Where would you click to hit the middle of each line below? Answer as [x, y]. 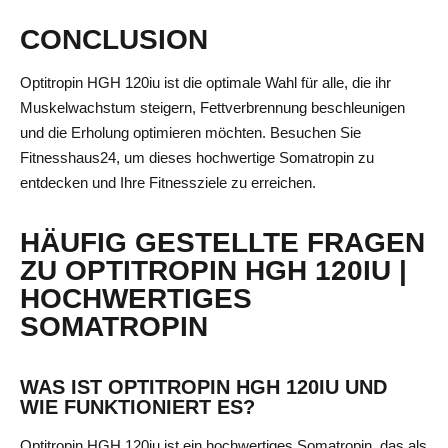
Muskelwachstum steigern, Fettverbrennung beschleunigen [212, 107]
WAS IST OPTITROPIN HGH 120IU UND [203, 386]
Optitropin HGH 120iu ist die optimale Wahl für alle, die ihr [205, 82]
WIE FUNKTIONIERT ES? [137, 406]
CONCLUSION [114, 39]
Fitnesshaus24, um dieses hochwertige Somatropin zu [197, 157]
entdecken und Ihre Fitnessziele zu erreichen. [168, 182]
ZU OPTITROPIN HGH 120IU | [213, 270]
